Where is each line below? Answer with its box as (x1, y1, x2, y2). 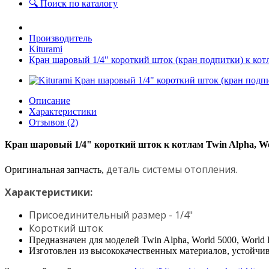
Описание (29, 95, 70, 106)
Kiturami (29, 44, 62, 54)
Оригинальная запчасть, (5, 165, 106, 175)
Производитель (29, 33, 92, 43)
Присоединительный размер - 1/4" (29, 208, 193, 222)
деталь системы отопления (106, 163, 235, 176)
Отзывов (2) (29, 117, 78, 127)
